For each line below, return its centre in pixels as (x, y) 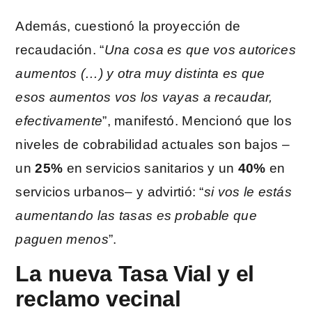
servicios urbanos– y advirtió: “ (110, 192)
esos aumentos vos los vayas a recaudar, (144, 97)
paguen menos (62, 239)
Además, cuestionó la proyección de (128, 26)
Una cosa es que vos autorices (200, 49)
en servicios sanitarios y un (150, 168)
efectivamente (59, 120)
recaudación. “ (60, 49)
